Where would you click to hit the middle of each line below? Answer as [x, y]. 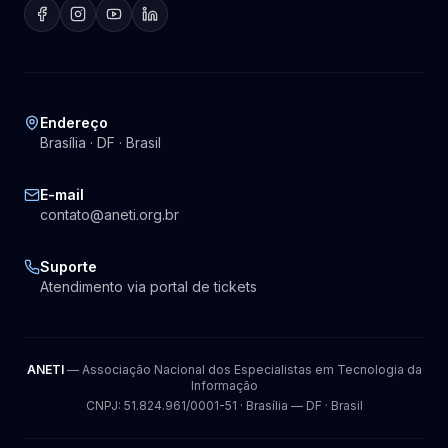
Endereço [74, 122]
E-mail [62, 194]
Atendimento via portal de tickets [148, 286]
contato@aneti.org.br [109, 214]
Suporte [68, 266]
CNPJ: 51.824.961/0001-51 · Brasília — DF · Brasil [224, 405]
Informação [224, 385]
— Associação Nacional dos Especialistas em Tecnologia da [242, 369]
